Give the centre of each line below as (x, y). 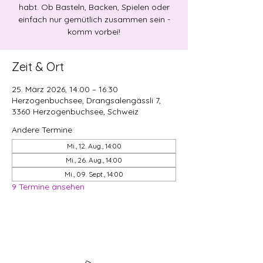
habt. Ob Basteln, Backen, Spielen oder (94, 7)
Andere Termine (42, 130)
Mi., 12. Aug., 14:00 (94, 146)
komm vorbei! (94, 32)
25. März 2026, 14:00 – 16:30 (65, 89)
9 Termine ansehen (48, 187)
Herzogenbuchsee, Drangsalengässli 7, (86, 100)
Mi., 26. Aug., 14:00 (94, 160)
